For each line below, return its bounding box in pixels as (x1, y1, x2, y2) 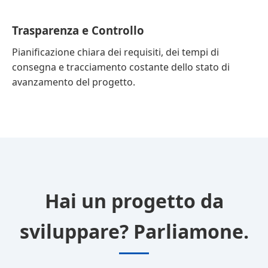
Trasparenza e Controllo (12, 23, 144, 38)
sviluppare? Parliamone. (19, 218, 249, 244)
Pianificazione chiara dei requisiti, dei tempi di (12, 45, 219, 59)
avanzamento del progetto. (12, 75, 135, 89)
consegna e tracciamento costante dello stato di (12, 60, 230, 74)
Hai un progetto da (44, 188, 224, 214)
